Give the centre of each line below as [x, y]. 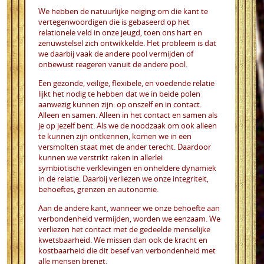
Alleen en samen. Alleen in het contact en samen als [128, 115]
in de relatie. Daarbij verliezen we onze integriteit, [123, 178]
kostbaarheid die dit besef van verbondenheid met [127, 250]
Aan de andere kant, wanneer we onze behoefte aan [129, 208]
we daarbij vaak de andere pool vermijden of [116, 53]
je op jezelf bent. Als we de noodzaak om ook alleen [128, 125]
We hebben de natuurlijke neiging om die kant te [123, 11]
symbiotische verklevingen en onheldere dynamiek [127, 168]
